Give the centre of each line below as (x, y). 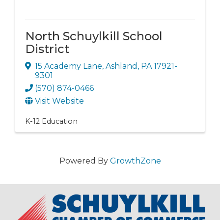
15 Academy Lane (69, 66)
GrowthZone (135, 161)
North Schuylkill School (94, 36)
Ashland (122, 66)
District (47, 49)
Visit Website (59, 101)
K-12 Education (51, 122)
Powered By (84, 161)
